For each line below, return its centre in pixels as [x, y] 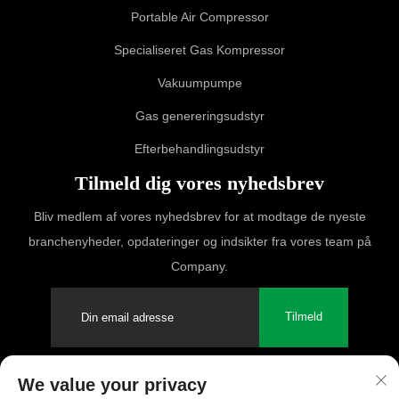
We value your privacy [112, 385]
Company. [199, 266]
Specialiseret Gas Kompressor [199, 49]
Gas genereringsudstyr [199, 115]
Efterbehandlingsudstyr [199, 148]
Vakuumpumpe [199, 82]
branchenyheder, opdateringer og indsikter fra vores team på [199, 241]
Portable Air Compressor [199, 16]
